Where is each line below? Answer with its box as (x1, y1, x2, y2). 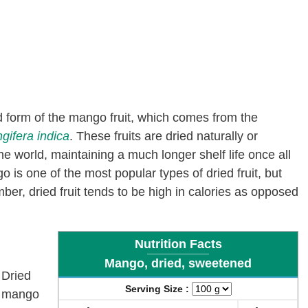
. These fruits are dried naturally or (69, 129, 258, 143)
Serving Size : (124, 283, 192, 294)
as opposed (234, 185, 298, 199)
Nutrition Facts (134, 237, 222, 251)
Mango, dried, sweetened (104, 256, 252, 270)
